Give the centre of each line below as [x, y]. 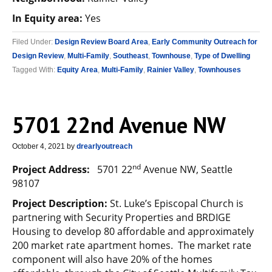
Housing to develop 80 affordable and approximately [133, 231]
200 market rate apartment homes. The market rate [132, 245]
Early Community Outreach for [205, 42]
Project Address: [51, 169]
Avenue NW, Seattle [187, 169]
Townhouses [219, 70]
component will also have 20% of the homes [112, 259]
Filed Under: [33, 42]
